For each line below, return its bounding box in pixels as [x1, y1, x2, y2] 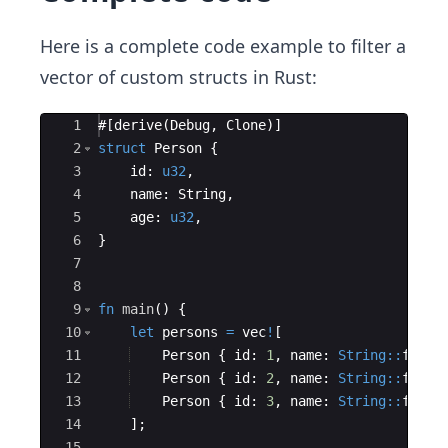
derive [114, 117, 162, 133]
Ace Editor [41, 117, 121, 133]
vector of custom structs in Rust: [40, 65, 317, 89]
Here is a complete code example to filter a [40, 34, 406, 58]
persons [162, 324, 218, 340]
